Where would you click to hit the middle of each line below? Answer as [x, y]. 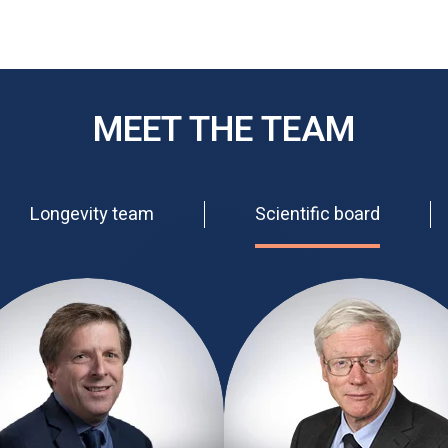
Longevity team [92, 214]
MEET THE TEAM [224, 130]
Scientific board [317, 214]
